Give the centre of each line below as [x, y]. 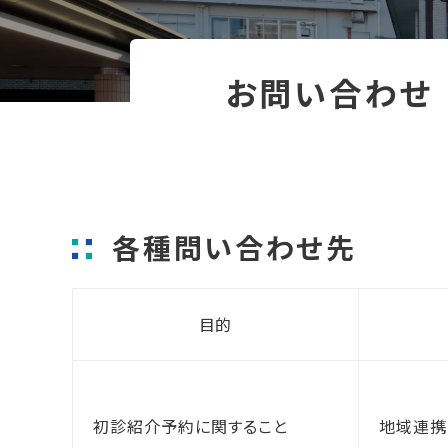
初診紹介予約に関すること [190, 426]
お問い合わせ [329, 92]
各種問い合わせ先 [234, 247]
